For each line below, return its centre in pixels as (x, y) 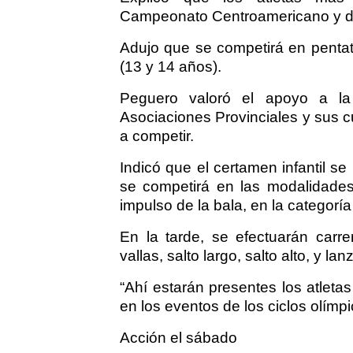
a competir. (157, 136)
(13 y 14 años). (171, 67)
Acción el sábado (178, 338)
